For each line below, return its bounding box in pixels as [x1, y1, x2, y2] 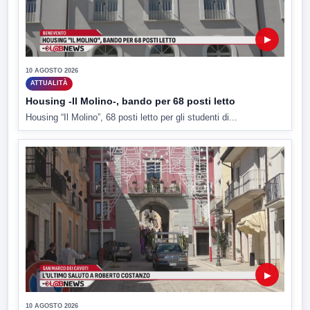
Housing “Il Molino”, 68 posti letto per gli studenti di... [26, 111, 237, 122]
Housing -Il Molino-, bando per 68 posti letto [26, 95, 235, 107]
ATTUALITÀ [30, 80, 68, 87]
